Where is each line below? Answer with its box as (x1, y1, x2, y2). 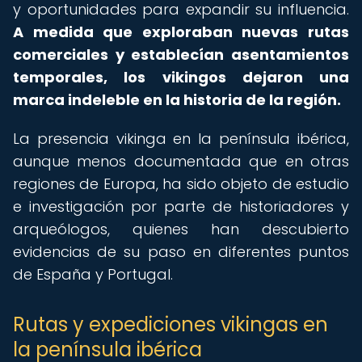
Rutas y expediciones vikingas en (13, 311, 328, 338)
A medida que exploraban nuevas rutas (13, 22, 349, 42)
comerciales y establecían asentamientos (13, 44, 349, 65)
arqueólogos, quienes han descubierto (13, 219, 349, 239)
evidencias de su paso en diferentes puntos (13, 242, 349, 262)
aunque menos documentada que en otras (13, 151, 349, 171)
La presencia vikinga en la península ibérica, (13, 128, 349, 149)
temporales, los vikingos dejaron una (13, 67, 349, 87)
